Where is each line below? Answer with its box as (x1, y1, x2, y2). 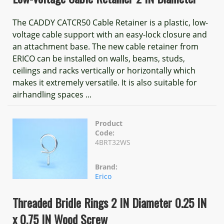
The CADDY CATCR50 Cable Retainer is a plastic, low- (12, 17, 208, 28)
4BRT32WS (95, 137, 130, 147)
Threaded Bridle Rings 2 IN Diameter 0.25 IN (12, 193, 206, 211)
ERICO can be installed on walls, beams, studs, (12, 53, 185, 64)
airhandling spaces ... (12, 89, 91, 100)
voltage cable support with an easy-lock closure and (12, 29, 207, 40)
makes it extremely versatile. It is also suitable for (12, 77, 197, 88)
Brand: (95, 162, 117, 171)
